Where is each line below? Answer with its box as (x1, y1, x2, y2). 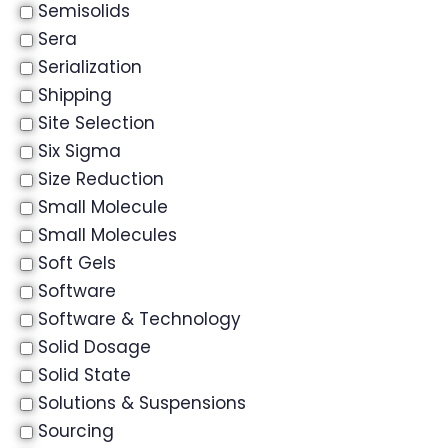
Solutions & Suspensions (38, 391, 246, 415)
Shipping (38, 83, 112, 107)
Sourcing (38, 419, 114, 443)
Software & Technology (38, 307, 241, 331)
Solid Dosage (38, 335, 151, 359)
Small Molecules (38, 223, 177, 247)
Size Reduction (38, 167, 164, 191)
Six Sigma (38, 139, 121, 163)
